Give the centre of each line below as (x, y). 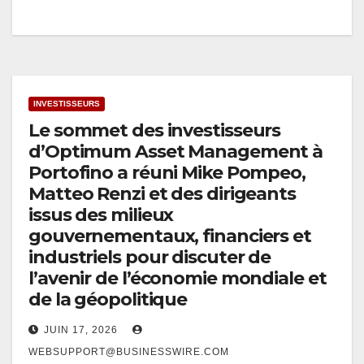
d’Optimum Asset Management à (176, 152)
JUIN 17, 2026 (81, 330)
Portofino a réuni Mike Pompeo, (167, 173)
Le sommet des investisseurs (155, 131)
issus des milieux (101, 215)
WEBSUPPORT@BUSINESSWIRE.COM (129, 352)
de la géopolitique (108, 300)
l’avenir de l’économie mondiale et (178, 279)
